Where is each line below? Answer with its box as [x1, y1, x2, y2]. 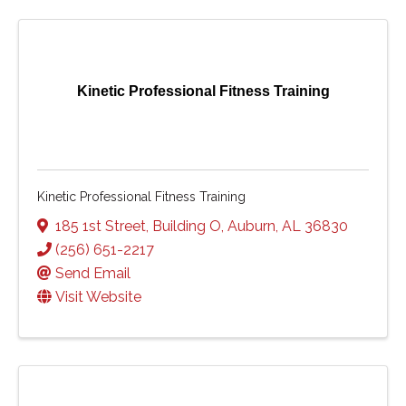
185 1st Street [55, 217, 146, 236]
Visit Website [55, 288, 141, 306]
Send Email [55, 265, 130, 283]
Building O [152, 217, 221, 236]
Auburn [227, 217, 275, 236]
